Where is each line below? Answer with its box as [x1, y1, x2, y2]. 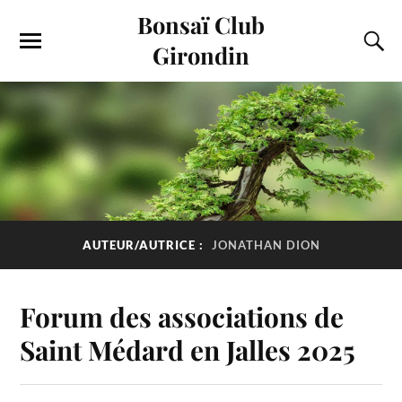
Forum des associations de [20, 298, 345, 334]
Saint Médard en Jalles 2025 [20, 331, 356, 367]
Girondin [153, 39, 249, 70]
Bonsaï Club [137, 9, 265, 39]
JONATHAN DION [211, 238, 320, 253]
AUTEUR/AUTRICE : [82, 238, 207, 253]
